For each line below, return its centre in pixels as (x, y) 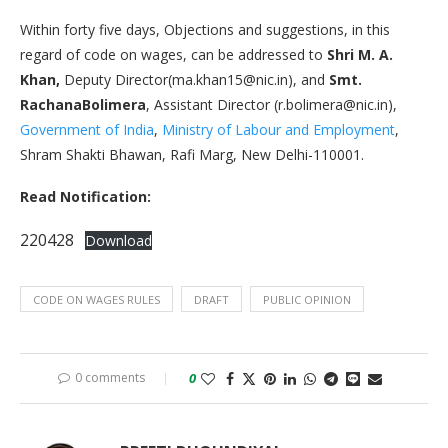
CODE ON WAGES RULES (96, 299)
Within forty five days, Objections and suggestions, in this (205, 29)
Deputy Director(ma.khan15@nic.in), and (194, 79)
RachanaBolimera (83, 104)
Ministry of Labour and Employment (278, 129)
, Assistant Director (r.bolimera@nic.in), (271, 104)
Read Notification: (85, 196)
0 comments (110, 377)
